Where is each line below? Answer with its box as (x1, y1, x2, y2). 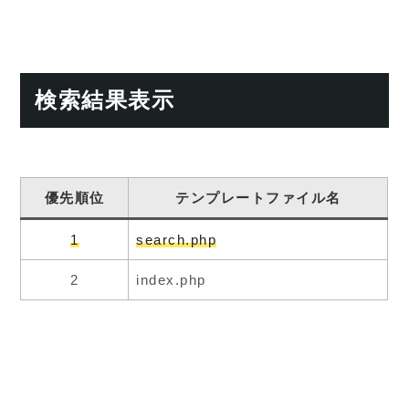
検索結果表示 (35, 87, 175, 112)
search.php (136, 231, 217, 247)
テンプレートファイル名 (175, 189, 341, 205)
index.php (136, 271, 206, 288)
